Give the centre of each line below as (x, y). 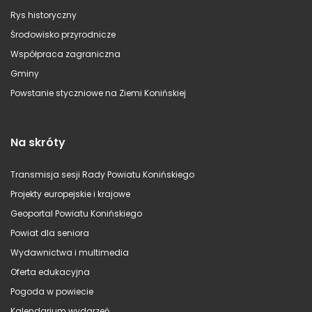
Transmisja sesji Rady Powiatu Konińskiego (102, 174)
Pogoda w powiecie (52, 291)
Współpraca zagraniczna (65, 54)
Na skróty (38, 142)
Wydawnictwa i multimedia (70, 252)
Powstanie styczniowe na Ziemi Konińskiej (98, 93)
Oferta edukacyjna (50, 272)
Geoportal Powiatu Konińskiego (76, 213)
